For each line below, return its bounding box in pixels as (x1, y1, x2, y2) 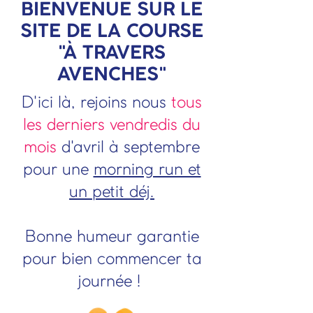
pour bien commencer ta (22, 252, 202, 268)
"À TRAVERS (58, 45, 166, 62)
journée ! (78, 274, 145, 290)
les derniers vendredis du (23, 117, 201, 133)
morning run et (93, 162, 201, 178)
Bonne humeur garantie (24, 229, 199, 245)
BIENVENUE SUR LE (21, 2, 203, 19)
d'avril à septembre (57, 140, 200, 156)
